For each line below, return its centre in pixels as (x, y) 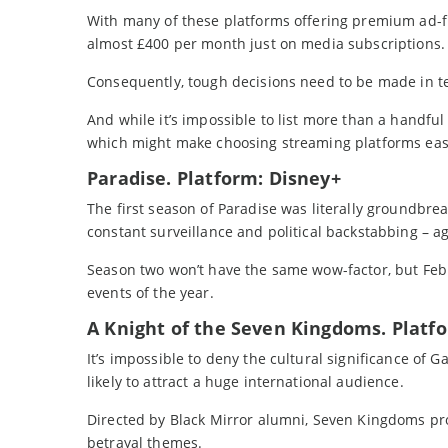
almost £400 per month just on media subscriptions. (266, 44)
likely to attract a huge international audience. (245, 382)
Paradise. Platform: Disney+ (214, 178)
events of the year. (150, 293)
